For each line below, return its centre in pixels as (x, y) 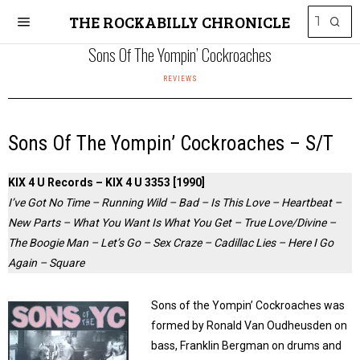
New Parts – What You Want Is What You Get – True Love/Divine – (172, 223)
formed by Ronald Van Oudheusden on (249, 325)
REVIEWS (180, 78)
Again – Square (46, 263)
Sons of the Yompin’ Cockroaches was (248, 305)
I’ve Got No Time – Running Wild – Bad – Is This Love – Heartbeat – (175, 202)
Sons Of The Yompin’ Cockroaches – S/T (171, 143)
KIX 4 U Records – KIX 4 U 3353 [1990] (106, 182)
